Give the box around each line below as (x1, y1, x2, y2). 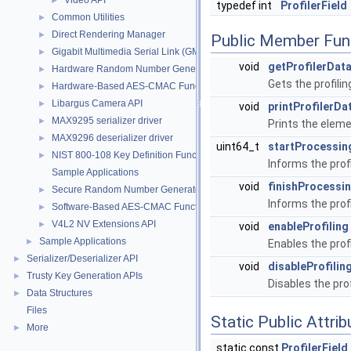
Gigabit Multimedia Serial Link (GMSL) (52, 46, 215, 57)
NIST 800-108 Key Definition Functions (52, 150, 217, 161)
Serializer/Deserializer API (27, 253, 138, 264)
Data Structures (27, 288, 92, 299)
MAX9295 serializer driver (52, 115, 162, 126)
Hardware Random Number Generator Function (52, 63, 255, 74)
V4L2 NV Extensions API (52, 219, 156, 230)
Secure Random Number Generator (52, 184, 204, 195)
